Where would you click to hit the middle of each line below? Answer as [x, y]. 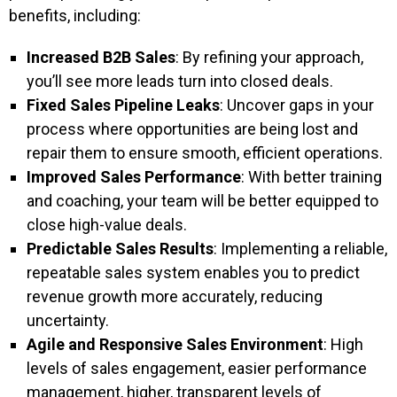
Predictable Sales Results [120, 249]
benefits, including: [75, 16]
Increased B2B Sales [101, 57]
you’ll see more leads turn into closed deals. [180, 81]
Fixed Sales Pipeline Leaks [123, 105]
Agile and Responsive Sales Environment [175, 344]
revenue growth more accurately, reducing [175, 296]
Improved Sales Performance [134, 177]
